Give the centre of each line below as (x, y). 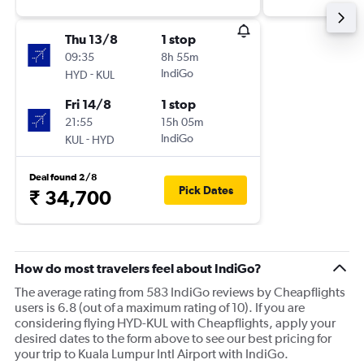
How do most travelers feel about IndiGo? (138, 268)
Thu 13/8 (91, 39)
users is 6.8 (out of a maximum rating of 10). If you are (160, 308)
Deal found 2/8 (63, 177)
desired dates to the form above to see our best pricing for (173, 338)
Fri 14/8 (88, 104)
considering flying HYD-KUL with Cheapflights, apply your (175, 323)
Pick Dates (206, 190)
